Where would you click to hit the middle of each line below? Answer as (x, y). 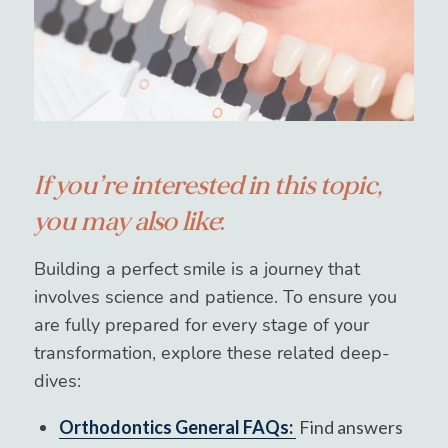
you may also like (126, 221)
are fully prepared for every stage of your (201, 324)
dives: (57, 380)
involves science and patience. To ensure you (215, 296)
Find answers (349, 427)
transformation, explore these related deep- (211, 352)
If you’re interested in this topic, (207, 185)
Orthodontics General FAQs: (175, 427)
